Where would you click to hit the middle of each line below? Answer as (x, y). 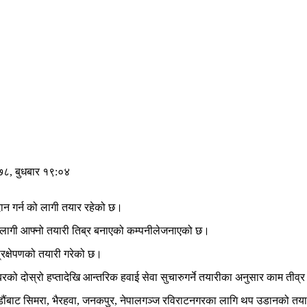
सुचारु (172, 278)
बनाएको (109, 231)
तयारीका (216, 278)
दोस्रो (32, 278)
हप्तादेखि (63, 278)
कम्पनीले (144, 231)
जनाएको (176, 231)
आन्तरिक (100, 278)
